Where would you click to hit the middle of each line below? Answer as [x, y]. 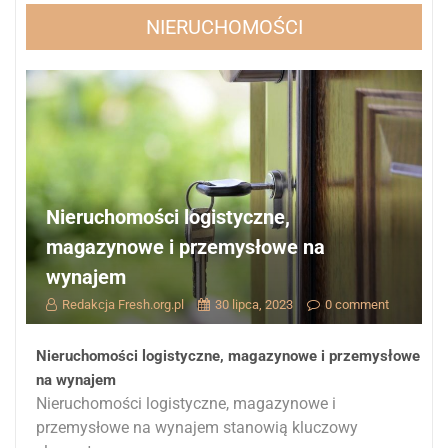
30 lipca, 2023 [253, 305]
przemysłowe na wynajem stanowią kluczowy [197, 428]
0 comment [356, 305]
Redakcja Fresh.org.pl [122, 305]
